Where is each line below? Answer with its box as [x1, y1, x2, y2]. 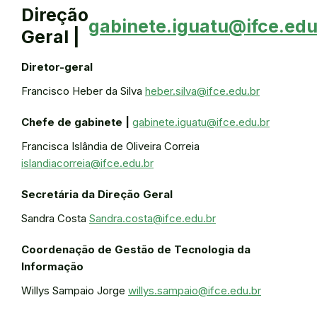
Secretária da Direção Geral [21, 188, 173, 201]
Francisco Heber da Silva [21, 84, 145, 98]
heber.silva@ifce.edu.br [145, 84, 260, 98]
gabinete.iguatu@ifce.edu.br [132, 115, 270, 129]
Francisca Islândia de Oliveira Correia [21, 139, 200, 153]
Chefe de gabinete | [21, 115, 129, 129]
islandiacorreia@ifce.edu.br [21, 156, 154, 170]
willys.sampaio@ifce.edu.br [128, 284, 261, 297]
